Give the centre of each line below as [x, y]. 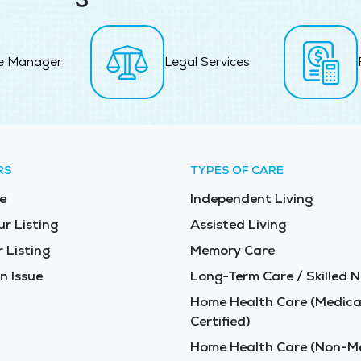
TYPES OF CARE [237, 170]
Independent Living [251, 199]
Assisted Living [238, 225]
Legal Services [207, 62]
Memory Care [232, 251]
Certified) [220, 322]
